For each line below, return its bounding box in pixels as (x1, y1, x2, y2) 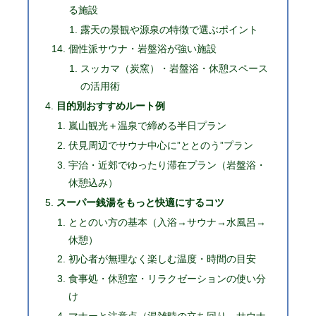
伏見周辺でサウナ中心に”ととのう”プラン (68, 139, 253, 151)
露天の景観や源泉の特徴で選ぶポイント (80, 23, 259, 35)
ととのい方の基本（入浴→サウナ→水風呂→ (68, 216, 266, 228)
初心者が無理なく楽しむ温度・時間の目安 (68, 253, 256, 265)
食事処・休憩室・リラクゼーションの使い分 (68, 273, 266, 285)
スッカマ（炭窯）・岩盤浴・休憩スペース (80, 63, 269, 75)
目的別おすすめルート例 (56, 100, 165, 112)
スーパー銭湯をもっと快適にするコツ (56, 196, 224, 208)
